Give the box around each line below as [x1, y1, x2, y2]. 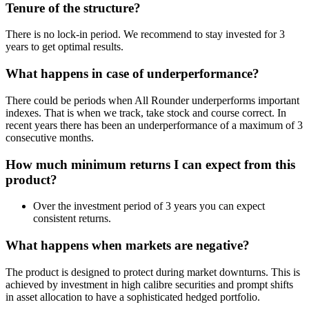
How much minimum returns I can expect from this [6, 157, 295, 172]
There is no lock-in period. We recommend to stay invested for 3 [6, 28, 285, 41]
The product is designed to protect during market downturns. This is [6, 266, 300, 278]
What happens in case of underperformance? [6, 66, 259, 81]
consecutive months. [6, 131, 94, 143]
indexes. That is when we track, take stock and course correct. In [6, 106, 286, 119]
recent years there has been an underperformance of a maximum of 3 [6, 119, 303, 131]
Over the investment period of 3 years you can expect [33, 200, 265, 212]
